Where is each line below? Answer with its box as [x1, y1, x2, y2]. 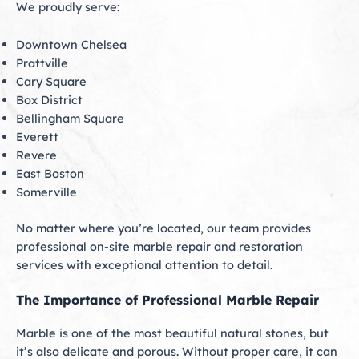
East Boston [16, 165, 84, 181]
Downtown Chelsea [16, 36, 127, 52]
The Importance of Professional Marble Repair [16, 291, 319, 308]
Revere [16, 147, 57, 163]
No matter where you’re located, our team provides [16, 220, 311, 236]
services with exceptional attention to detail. [16, 256, 272, 272]
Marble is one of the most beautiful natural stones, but [16, 325, 329, 341]
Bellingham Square [16, 110, 124, 126]
